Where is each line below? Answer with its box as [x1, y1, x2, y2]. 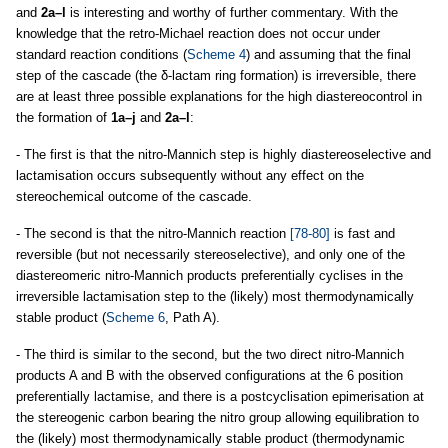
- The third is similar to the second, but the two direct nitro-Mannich [16, 347, 404, 363]
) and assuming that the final [246, 47, 411, 63]
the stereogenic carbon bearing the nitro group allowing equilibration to [16, 410, 419, 426]
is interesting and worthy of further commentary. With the [66, 5, 398, 21]
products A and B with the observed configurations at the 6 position [16, 368, 403, 384]
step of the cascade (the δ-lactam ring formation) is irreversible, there [16, 68, 416, 84]
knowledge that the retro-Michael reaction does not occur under [16, 26, 380, 42]
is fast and [330, 226, 395, 242]
